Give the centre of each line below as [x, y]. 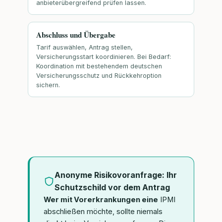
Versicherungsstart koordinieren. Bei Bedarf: [104, 56]
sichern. [48, 85]
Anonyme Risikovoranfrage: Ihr [116, 175]
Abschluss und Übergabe [76, 34]
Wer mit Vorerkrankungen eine [101, 199]
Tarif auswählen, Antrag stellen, [84, 47]
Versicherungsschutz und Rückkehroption [99, 75]
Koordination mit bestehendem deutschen [99, 66]
